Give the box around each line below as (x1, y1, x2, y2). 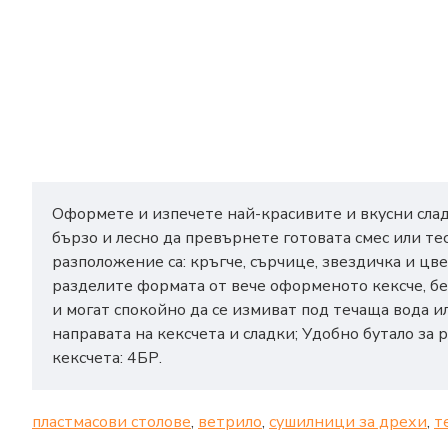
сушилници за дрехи (269, 411, 427, 434)
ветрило (198, 411, 262, 434)
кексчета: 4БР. (52, 347, 162, 369)
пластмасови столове (32, 411, 191, 434)
